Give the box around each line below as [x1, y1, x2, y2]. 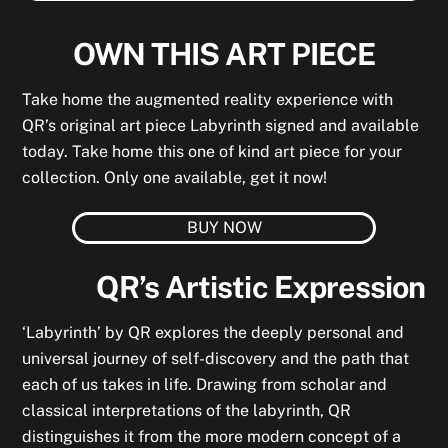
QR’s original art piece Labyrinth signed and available [22, 116, 420, 136]
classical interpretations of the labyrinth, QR [22, 401, 352, 421]
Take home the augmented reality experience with [22, 90, 394, 110]
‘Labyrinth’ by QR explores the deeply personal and [22, 323, 405, 343]
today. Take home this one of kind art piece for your [22, 142, 403, 162]
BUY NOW [186, 218, 262, 238]
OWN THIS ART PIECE [72, 36, 376, 73]
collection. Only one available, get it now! [22, 168, 328, 188]
